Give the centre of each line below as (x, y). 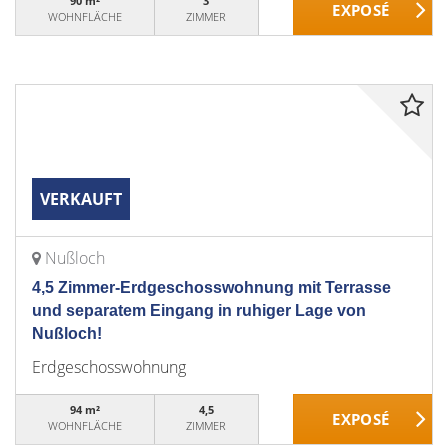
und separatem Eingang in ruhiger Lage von (199, 310)
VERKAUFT (81, 199)
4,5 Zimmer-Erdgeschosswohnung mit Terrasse (211, 287)
